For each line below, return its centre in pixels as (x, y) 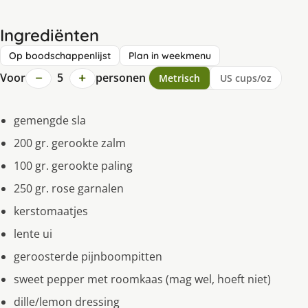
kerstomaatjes (51, 211)
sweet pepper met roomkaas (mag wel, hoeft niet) (142, 279)
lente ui (33, 234)
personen (120, 78)
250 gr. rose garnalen (69, 189)
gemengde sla (50, 121)
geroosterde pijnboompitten (88, 257)
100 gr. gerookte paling (73, 166)
